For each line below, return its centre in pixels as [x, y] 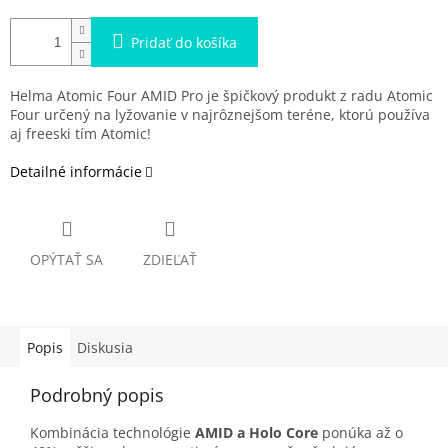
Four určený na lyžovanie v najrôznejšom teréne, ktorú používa [220, 115]
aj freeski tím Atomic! [80, 134]
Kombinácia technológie [112, 433]
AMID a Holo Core [256, 433]
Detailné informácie [76, 172]
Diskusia [105, 348]
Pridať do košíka [184, 43]
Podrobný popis [97, 395]
